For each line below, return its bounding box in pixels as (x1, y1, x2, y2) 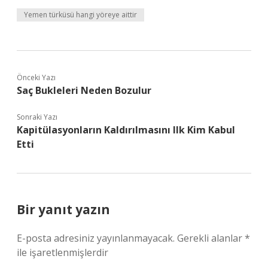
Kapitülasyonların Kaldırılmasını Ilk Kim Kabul (17, 123, 235, 136)
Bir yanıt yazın (17, 201, 110, 218)
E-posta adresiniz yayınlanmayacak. (17, 232, 175, 245)
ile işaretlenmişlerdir (17, 246, 108, 259)
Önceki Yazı (17, 72, 56, 83)
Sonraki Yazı (17, 112, 57, 122)
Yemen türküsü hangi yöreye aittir (24, 10, 137, 20)
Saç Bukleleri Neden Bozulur (17, 84, 151, 97)
